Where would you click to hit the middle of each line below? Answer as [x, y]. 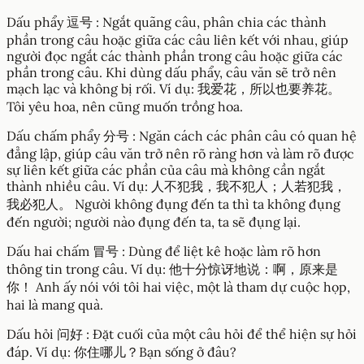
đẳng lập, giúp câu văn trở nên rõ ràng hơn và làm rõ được [180, 153]
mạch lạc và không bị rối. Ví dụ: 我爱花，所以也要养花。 [173, 88]
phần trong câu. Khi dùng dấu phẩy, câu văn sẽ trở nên [171, 72]
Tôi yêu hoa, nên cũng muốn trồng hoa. [125, 106]
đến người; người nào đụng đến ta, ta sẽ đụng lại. [154, 221]
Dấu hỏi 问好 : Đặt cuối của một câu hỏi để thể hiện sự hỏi [182, 334]
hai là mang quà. [55, 304]
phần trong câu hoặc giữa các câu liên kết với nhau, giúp [178, 39]
